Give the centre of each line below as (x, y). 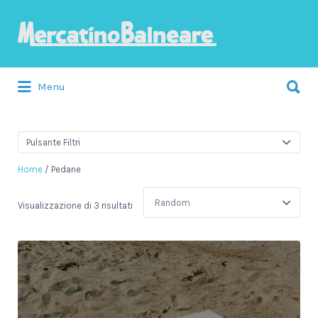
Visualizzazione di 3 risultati (75, 205)
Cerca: (23, 73)
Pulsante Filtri (53, 142)
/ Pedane (62, 169)
